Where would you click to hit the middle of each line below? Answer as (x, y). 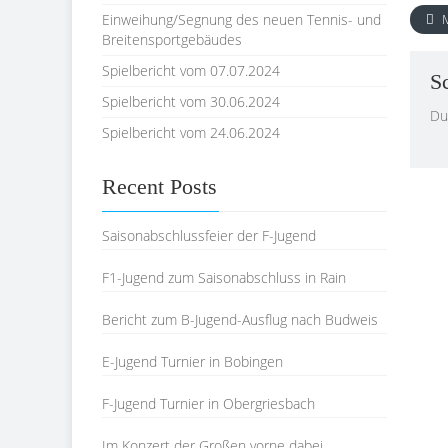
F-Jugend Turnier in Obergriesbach (208, 403)
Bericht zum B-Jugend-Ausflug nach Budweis (240, 319)
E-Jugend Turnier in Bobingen (192, 361)
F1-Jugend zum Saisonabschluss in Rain (224, 277)
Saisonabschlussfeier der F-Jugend (209, 235)
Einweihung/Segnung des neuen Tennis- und (241, 19)
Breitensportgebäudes (172, 39)
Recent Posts (159, 186)
